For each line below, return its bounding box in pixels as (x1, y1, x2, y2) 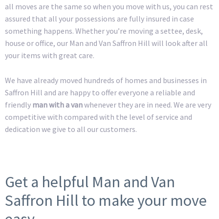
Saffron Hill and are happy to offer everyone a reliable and (5, 87, 195, 97)
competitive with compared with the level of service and (5, 111, 192, 122)
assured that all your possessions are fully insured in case (5, 13, 194, 23)
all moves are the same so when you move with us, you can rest (5, 1, 213, 11)
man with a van (32, 99, 83, 109)
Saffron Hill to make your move (5, 190, 207, 210)
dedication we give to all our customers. (5, 124, 137, 134)
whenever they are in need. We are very (83, 99, 211, 109)
